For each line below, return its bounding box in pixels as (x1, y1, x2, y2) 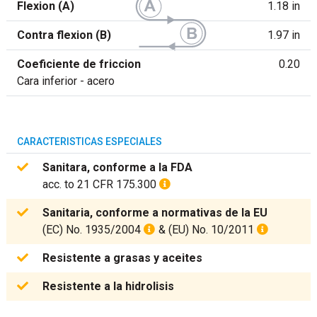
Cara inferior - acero (17, 74, 115, 88)
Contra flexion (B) (17, 28, 111, 42)
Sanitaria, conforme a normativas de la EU (42, 205, 267, 219)
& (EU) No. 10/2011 (155, 222, 257, 236)
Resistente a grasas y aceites (42, 250, 202, 265)
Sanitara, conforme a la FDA (42, 160, 192, 174)
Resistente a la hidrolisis (42, 279, 174, 293)
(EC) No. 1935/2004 (42, 222, 144, 236)
